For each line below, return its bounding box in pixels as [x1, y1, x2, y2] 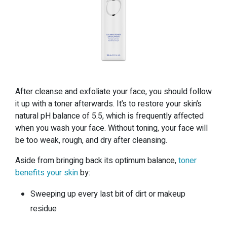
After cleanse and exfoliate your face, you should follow [15, 85, 212, 98]
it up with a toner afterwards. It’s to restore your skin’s [15, 97, 202, 110]
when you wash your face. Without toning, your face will [15, 122, 208, 134]
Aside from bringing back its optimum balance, [15, 154, 178, 167]
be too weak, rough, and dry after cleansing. [15, 134, 167, 146]
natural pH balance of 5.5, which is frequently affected [15, 109, 204, 122]
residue [30, 202, 57, 215]
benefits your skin [15, 166, 78, 179]
